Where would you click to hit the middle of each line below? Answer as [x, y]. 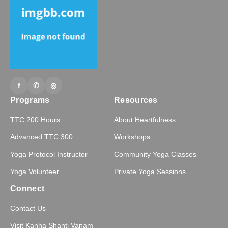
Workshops [132, 137]
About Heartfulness [145, 120]
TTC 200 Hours [35, 120]
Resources [136, 100]
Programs [30, 100]
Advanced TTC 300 [41, 137]
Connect [27, 189]
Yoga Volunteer [35, 172]
